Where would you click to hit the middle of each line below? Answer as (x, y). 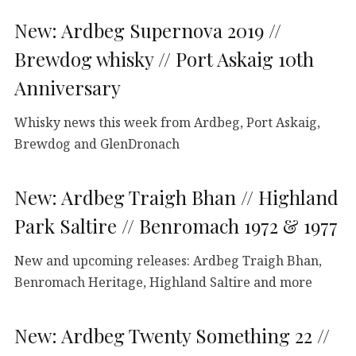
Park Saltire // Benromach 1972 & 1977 (176, 225)
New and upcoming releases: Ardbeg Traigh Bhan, (168, 260)
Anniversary (68, 87)
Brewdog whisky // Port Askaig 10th (164, 58)
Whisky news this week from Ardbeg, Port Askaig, (167, 122)
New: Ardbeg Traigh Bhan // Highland (176, 197)
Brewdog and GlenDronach (97, 143)
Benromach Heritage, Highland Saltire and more (163, 282)
